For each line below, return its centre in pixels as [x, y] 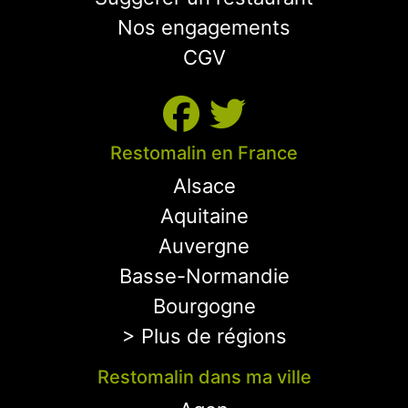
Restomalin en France [204, 153]
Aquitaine [204, 216]
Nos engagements [204, 27]
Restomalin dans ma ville [204, 377]
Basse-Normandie [204, 276]
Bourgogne [204, 306]
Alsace [204, 186]
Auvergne [204, 246]
